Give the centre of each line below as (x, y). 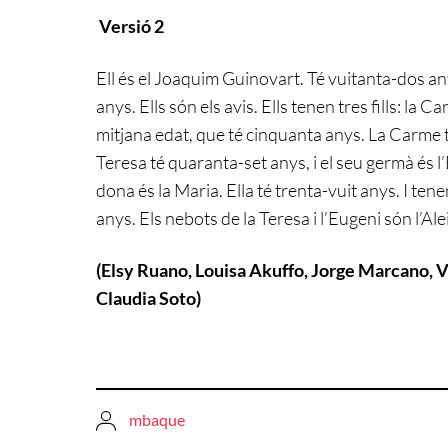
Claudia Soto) (148, 297)
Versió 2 (131, 25)
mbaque (157, 419)
